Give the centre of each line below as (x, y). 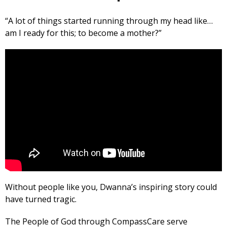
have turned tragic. (41, 199)
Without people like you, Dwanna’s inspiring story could (111, 187)
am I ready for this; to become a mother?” (83, 33)
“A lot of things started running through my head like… (109, 21)
